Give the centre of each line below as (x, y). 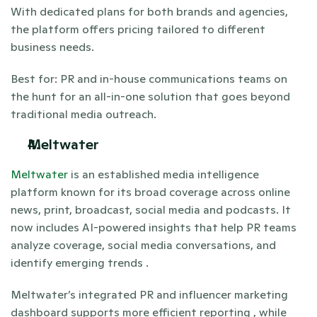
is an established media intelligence (163, 174)
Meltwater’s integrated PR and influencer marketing (149, 294)
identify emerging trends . (80, 263)
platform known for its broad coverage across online (150, 192)
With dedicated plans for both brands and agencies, (149, 11)
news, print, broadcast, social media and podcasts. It (151, 209)
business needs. (52, 47)
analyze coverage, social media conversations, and (143, 245)
